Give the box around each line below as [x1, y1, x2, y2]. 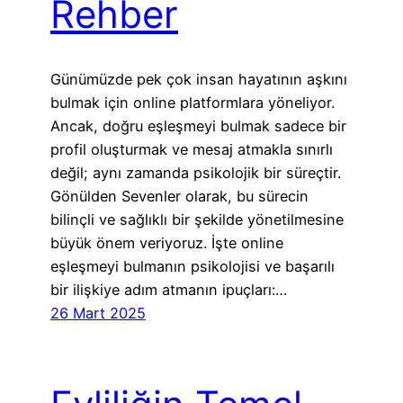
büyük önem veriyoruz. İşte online [50, 234, 283, 253]
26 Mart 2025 [50, 304, 146, 323]
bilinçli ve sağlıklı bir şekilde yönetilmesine [50, 210, 344, 229]
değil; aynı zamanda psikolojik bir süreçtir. [50, 164, 341, 183]
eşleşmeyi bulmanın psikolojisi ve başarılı [50, 257, 335, 276]
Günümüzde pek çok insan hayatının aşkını [50, 70, 347, 89]
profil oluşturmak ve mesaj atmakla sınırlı [50, 140, 333, 159]
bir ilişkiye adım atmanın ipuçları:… [50, 281, 287, 300]
